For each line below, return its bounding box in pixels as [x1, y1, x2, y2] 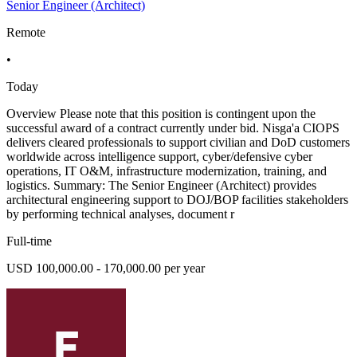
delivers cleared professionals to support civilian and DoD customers [6, 135, 350, 150]
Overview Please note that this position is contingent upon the [6, 107, 316, 121]
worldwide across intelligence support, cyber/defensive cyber [6, 150, 312, 164]
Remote [6, 25, 45, 40]
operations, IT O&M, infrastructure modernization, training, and [6, 164, 327, 178]
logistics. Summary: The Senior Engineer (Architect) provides [6, 178, 316, 193]
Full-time [6, 234, 52, 249]
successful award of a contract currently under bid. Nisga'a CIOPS [6, 121, 339, 135]
